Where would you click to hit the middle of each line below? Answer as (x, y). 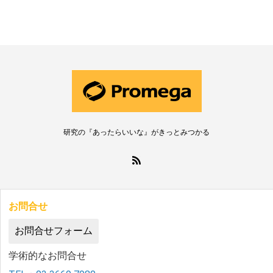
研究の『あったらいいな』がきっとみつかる (136, 132)
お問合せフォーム (54, 230)
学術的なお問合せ (48, 255)
